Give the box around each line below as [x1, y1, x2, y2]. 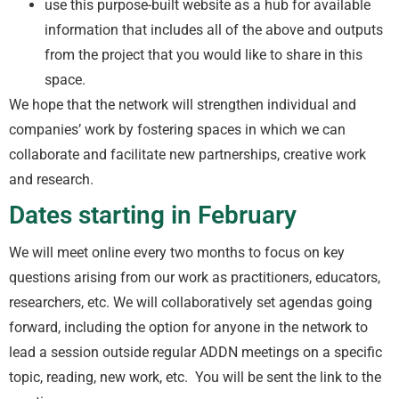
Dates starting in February [9, 200, 297, 231]
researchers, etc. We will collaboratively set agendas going [9, 294, 372, 312]
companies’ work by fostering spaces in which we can [9, 120, 346, 138]
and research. [9, 170, 108, 188]
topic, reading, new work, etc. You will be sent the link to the [9, 369, 381, 387]
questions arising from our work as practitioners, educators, [9, 269, 380, 287]
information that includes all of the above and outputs [45, 20, 383, 38]
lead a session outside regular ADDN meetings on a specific [9, 344, 382, 362]
